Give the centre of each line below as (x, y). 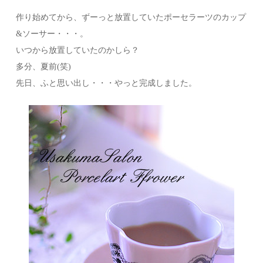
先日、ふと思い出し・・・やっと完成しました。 (107, 83)
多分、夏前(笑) (44, 66)
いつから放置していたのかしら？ (78, 50)
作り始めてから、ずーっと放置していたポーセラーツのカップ (131, 17)
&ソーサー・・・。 (52, 33)
